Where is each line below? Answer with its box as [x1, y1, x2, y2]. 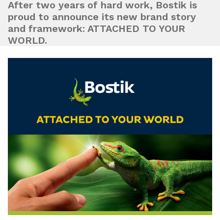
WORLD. [8, 34, 47, 46]
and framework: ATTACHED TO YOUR [8, 23, 185, 34]
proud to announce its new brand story [8, 11, 196, 23]
